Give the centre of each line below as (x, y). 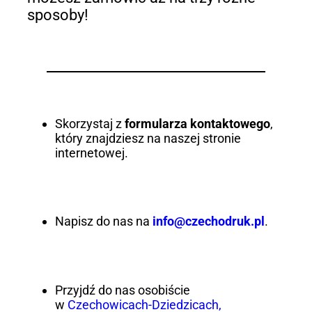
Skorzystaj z (89, 124)
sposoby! (57, 15)
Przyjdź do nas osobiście (122, 290)
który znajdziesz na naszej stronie (148, 139)
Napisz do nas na (103, 221)
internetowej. (91, 153)
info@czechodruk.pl (208, 221)
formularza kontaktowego (197, 124)
